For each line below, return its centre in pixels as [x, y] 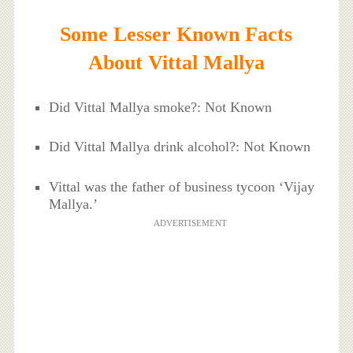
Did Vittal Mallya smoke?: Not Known [161, 108]
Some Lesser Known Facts [176, 35]
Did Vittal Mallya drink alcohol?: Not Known [180, 147]
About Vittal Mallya [176, 63]
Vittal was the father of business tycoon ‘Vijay [182, 186]
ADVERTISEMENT [190, 223]
